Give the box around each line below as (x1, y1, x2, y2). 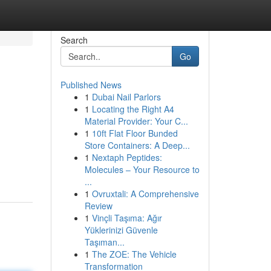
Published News (60, 79, 122, 91)
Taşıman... (84, 236, 125, 248)
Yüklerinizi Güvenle (84, 224, 158, 236)
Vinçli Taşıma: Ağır (91, 212, 162, 224)
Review (84, 200, 113, 212)
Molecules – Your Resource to (84, 163, 200, 175)
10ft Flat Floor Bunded (91, 127, 178, 139)
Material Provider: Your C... (84, 115, 188, 127)
